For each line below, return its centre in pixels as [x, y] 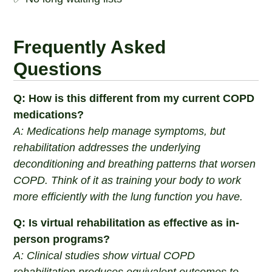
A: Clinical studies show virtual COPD [104, 256]
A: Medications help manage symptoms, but [120, 131]
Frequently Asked [90, 47]
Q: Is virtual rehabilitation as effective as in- [127, 223]
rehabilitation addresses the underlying [107, 148]
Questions [58, 69]
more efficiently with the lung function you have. [128, 197]
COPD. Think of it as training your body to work [127, 180]
